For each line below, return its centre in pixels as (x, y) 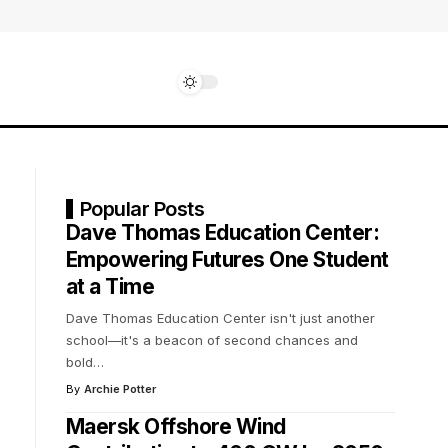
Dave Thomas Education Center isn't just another (220, 317)
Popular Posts (142, 208)
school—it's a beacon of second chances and (211, 339)
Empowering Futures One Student (227, 259)
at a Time (110, 286)
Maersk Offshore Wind (175, 426)
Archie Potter (119, 388)
